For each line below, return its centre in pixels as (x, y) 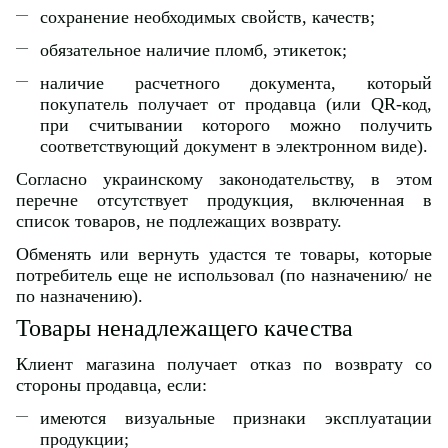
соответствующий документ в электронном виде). (234, 145)
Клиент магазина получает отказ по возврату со (224, 363)
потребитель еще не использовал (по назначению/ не (224, 274)
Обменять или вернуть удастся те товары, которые (224, 253)
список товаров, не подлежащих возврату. (179, 220)
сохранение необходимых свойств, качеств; (207, 16)
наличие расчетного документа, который (236, 82)
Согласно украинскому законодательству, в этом (224, 178)
